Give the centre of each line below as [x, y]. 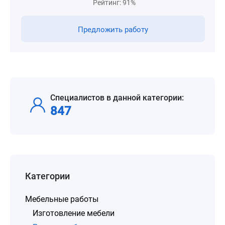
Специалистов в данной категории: [117, 98]
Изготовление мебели [74, 213]
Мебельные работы [62, 199]
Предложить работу [113, 30]
